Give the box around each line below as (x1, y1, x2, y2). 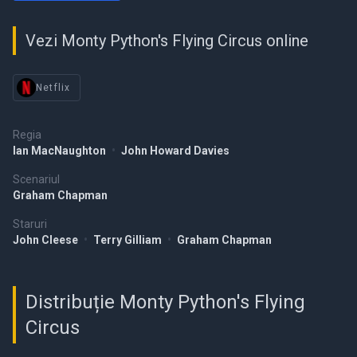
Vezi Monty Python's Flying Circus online (25, 31, 308, 51)
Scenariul (13, 173, 60, 186)
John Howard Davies (121, 144, 229, 158)
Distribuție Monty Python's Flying (25, 291, 305, 314)
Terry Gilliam (93, 233, 164, 247)
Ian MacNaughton (13, 144, 108, 158)
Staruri (13, 218, 47, 231)
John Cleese (13, 233, 80, 247)
